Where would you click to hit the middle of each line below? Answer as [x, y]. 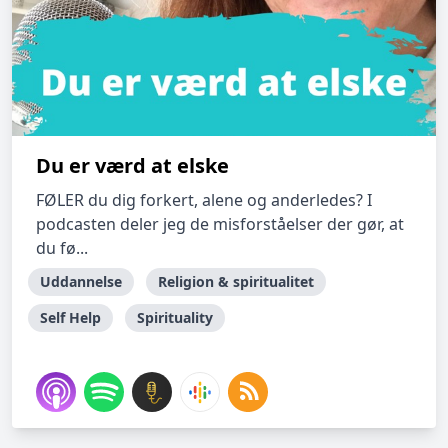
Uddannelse [81, 281]
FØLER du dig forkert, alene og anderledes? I [204, 200]
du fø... [62, 248]
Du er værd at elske [132, 165]
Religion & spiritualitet [236, 281]
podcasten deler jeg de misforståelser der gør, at [220, 224]
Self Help [70, 317]
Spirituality [175, 317]
